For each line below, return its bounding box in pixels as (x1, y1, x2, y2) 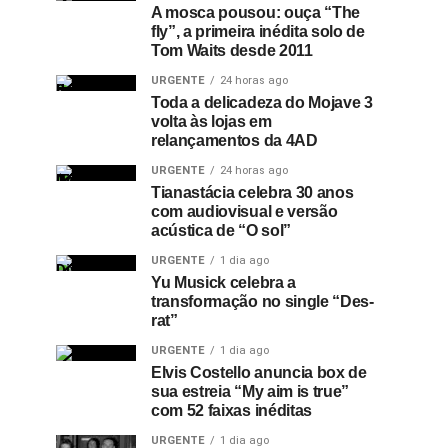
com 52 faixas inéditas (151, 402, 312, 419)
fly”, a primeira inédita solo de (151, 23, 365, 40)
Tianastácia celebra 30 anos (151, 184, 354, 201)
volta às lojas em (151, 113, 272, 130)
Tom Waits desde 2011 (151, 42, 313, 59)
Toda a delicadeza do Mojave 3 (151, 94, 373, 111)
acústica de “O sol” (151, 222, 291, 239)
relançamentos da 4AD (151, 132, 318, 149)
